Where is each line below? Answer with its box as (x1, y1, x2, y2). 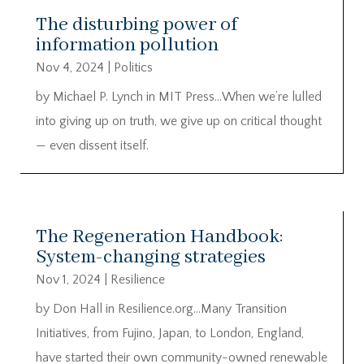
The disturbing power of (36, 13, 237, 37)
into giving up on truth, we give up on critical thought (36, 114, 322, 129)
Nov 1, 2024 (36, 272, 101, 288)
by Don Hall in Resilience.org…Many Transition (36, 301, 287, 317)
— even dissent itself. (36, 138, 149, 154)
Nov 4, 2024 (36, 60, 104, 76)
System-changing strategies (36, 245, 266, 270)
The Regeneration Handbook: (36, 225, 283, 249)
